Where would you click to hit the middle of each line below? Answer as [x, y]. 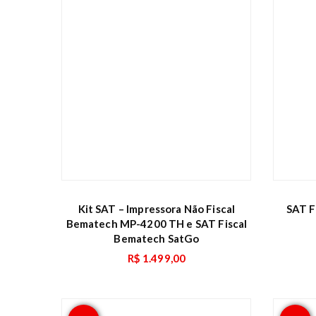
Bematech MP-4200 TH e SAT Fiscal [157, 223]
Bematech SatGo [157, 238]
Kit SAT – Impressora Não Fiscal [157, 208]
